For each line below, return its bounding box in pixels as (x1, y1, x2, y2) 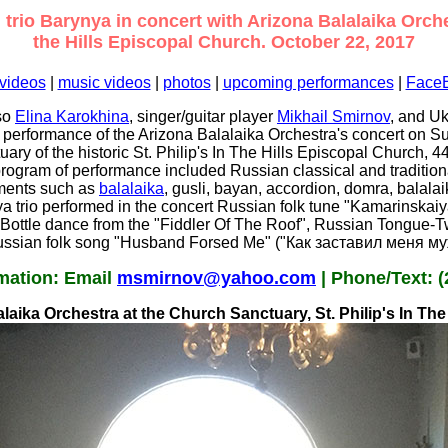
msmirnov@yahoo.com (117, 268, 316, 289)
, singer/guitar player (129, 108, 277, 126)
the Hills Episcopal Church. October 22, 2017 (33, 32, 415, 52)
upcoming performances (222, 74, 394, 92)
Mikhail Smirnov (277, 108, 390, 126)
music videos (57, 74, 151, 92)
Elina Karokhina (15, 108, 129, 126)
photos (162, 74, 211, 92)
